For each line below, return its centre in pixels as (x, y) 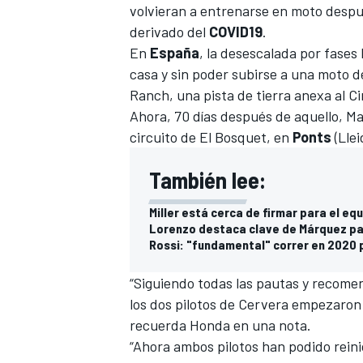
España (175, 53)
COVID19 (236, 32)
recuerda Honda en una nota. (220, 325)
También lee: (207, 180)
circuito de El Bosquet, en (209, 137)
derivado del (169, 32)
